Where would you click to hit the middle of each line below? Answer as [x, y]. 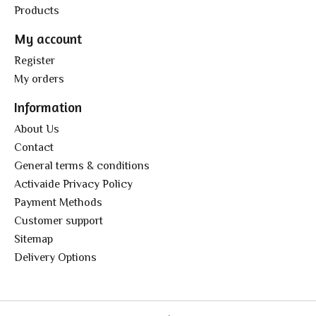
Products [37, 11]
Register [35, 60]
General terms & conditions [82, 165]
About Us [37, 129]
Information [48, 107]
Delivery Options [55, 257]
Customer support [59, 220]
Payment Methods [58, 202]
